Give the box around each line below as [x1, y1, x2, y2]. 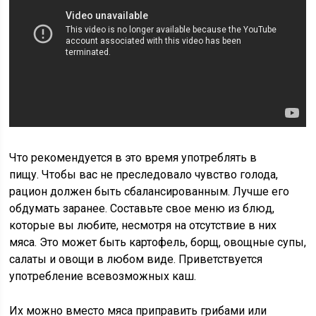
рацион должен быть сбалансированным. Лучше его [9, 185, 290, 198]
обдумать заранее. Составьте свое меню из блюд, [9, 202, 275, 215]
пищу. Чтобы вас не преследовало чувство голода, [9, 168, 279, 181]
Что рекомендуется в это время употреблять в [9, 151, 257, 164]
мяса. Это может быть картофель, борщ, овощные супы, [9, 236, 307, 249]
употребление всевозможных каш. [9, 269, 197, 283]
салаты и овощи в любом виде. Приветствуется [9, 253, 263, 266]
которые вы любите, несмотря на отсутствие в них [9, 219, 277, 232]
